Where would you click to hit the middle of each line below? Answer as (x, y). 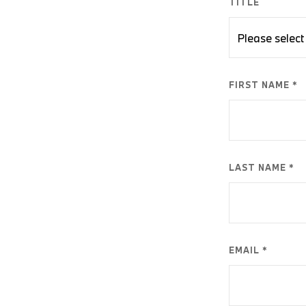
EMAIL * (248, 250)
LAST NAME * (262, 168)
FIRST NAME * (263, 85)
